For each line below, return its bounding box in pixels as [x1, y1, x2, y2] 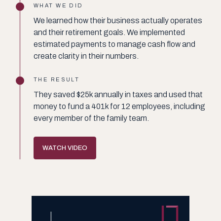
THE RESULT [34, 76, 80, 82]
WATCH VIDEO [42, 144, 87, 151]
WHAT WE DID [34, 2, 83, 8]
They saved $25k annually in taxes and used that [34, 90, 203, 99]
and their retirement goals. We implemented [34, 28, 185, 37]
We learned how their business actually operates [34, 16, 202, 25]
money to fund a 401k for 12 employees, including [34, 102, 205, 110]
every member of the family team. [34, 113, 149, 122]
